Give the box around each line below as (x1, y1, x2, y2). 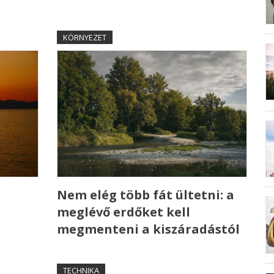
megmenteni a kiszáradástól (56, 221, 240, 238)
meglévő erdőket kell (56, 204, 190, 221)
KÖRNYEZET (62, 32, 106, 43)
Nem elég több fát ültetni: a (56, 187, 234, 204)
